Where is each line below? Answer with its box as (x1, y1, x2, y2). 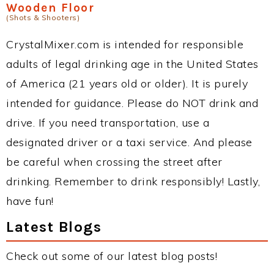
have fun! (6, 194, 54, 209)
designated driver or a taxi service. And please (6, 135, 253, 150)
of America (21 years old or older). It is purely (6, 76, 248, 91)
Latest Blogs (6, 218, 102, 236)
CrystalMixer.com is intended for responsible (6, 37, 243, 52)
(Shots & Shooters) (6, 13, 80, 23)
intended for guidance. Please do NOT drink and (6, 96, 258, 111)
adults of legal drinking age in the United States (6, 57, 259, 72)
